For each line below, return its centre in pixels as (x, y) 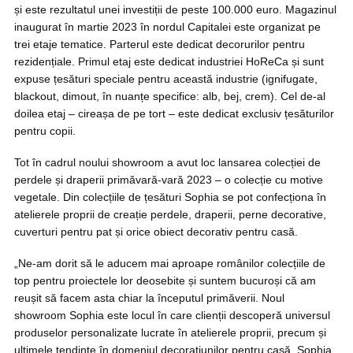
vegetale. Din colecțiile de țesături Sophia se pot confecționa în (170, 197)
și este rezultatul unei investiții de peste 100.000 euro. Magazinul (175, 9)
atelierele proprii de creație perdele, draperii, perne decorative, (170, 214)
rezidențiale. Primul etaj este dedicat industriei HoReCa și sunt (169, 61)
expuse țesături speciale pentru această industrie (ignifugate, (166, 79)
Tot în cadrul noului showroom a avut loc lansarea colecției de (167, 162)
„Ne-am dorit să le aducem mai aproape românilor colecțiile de (170, 263)
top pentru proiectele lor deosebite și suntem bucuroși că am (165, 281)
